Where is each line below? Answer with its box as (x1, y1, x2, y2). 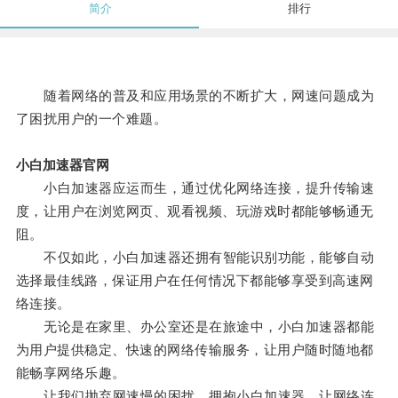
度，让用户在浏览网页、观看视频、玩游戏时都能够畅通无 (15, 203, 374, 219)
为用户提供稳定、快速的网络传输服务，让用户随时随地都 (15, 342, 374, 358)
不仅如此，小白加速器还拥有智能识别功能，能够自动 (15, 250, 375, 266)
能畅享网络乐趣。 (15, 365, 126, 381)
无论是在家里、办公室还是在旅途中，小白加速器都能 (15, 319, 375, 335)
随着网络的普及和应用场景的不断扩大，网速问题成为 (15, 88, 375, 104)
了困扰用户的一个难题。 (15, 111, 168, 127)
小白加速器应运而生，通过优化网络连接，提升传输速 (15, 180, 375, 196)
